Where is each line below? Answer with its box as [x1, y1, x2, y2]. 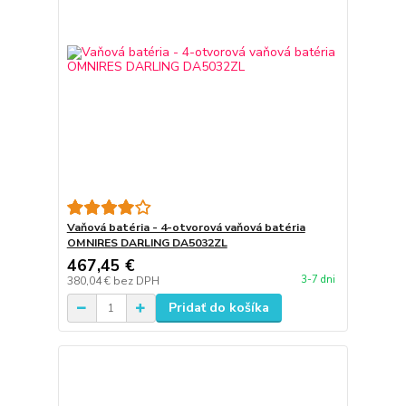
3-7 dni [300, 272, 335, 286]
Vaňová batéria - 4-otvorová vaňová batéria [66, 220, 305, 236]
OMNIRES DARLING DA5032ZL [66, 236, 227, 251]
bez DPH [112, 274, 159, 289]
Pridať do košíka [168, 299, 269, 317]
